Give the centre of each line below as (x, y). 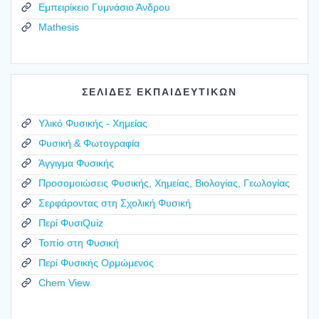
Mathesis (59, 27)
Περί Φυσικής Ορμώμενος (96, 262)
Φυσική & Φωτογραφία (89, 143)
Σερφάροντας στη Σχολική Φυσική (115, 203)
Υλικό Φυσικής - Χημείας (93, 123)
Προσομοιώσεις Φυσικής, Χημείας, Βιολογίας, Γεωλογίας (164, 183)
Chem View (64, 282)
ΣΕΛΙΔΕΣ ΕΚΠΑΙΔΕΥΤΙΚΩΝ (159, 92)
